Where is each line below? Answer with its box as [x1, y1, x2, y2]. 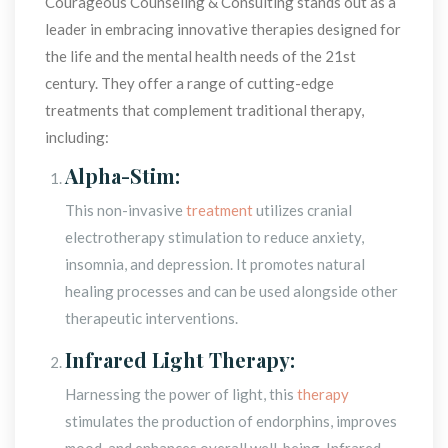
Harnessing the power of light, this [65, 384, 297, 403]
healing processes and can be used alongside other [65, 281, 398, 300]
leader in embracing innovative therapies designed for [45, 19, 401, 38]
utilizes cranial [253, 200, 352, 219]
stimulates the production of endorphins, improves [65, 411, 397, 430]
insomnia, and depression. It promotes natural [65, 254, 365, 273]
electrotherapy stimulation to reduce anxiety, [65, 227, 364, 246]
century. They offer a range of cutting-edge [45, 73, 334, 92]
